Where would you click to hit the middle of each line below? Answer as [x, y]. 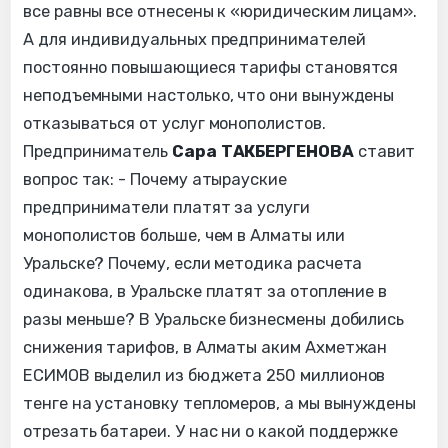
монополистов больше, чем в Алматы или [184, 235]
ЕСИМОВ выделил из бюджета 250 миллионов [204, 375]
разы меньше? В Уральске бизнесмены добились [214, 319]
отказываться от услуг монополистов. [174, 123]
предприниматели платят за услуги [166, 207]
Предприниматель [97, 151]
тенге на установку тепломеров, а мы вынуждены [220, 403]
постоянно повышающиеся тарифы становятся [211, 67]
